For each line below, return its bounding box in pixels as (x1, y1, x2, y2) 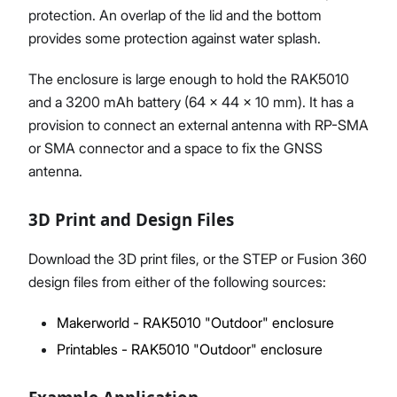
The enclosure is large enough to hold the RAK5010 (28, 69, 349, 88)
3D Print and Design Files (28, 207, 234, 230)
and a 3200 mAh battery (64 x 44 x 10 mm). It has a (28, 92, 354, 111)
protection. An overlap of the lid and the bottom (28, 5, 322, 24)
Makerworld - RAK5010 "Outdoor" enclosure (57, 313, 334, 331)
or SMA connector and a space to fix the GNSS (28, 138, 323, 157)
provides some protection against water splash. (28, 28, 321, 47)
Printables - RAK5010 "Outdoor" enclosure (57, 339, 323, 358)
